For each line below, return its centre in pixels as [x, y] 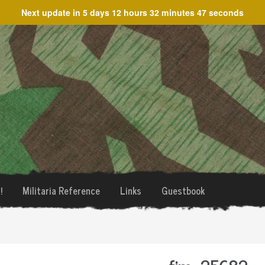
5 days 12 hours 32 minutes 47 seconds [163, 12]
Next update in [52, 12]
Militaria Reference [61, 190]
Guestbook [183, 190]
